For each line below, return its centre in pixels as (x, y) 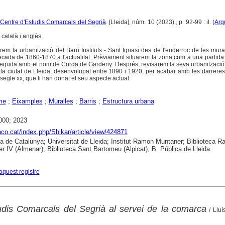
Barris (88, 101)
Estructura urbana (128, 101)
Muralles (61, 101)
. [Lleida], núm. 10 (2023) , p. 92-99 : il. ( (160, 22)
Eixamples (27, 101)
